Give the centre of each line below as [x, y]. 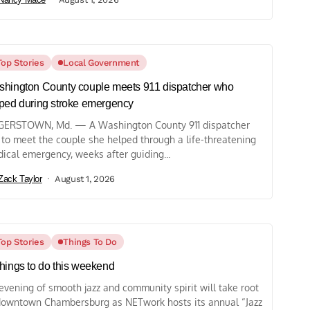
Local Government [102, 63]
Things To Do [90, 242]
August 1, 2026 [85, 179]
